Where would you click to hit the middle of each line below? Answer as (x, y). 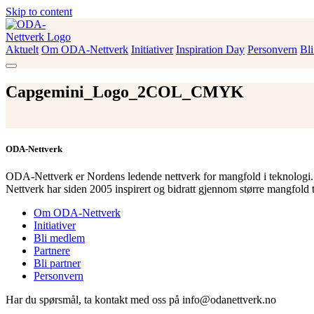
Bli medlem (59, 238)
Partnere (52, 251)
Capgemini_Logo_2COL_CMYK (125, 91)
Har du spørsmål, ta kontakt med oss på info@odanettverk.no (141, 300)
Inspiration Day (210, 49)
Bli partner (57, 264)
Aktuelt (22, 49)
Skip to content (39, 12)
